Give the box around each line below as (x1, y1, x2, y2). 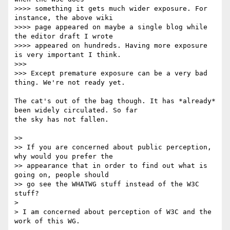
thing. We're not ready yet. (14, 79, 125, 87)
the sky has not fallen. (14, 116, 109, 124)
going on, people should (14, 171, 113, 179)
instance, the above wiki (14, 14, 117, 22)
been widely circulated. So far (14, 106, 142, 114)
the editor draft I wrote (14, 32, 117, 41)
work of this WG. (14, 217, 80, 225)
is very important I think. (14, 51, 121, 59)
